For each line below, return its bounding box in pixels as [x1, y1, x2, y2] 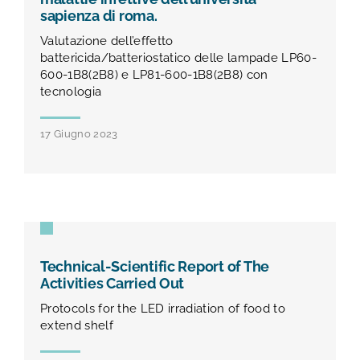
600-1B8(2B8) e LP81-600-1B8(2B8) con [40, 67, 268, 83]
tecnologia [40, 84, 102, 100]
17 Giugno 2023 [40, 128, 118, 141]
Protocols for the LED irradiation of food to [40, 301, 286, 317]
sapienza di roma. [40, 8, 157, 25]
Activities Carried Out [40, 276, 185, 292]
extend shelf [40, 318, 113, 333]
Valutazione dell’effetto [40, 34, 174, 49]
